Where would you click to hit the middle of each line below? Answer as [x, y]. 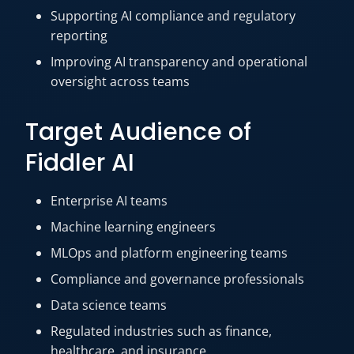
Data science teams [109, 305]
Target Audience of [138, 132]
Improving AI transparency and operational [179, 62]
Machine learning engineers [133, 227]
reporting [79, 36]
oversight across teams [120, 81]
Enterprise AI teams [109, 201]
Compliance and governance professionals [177, 279]
